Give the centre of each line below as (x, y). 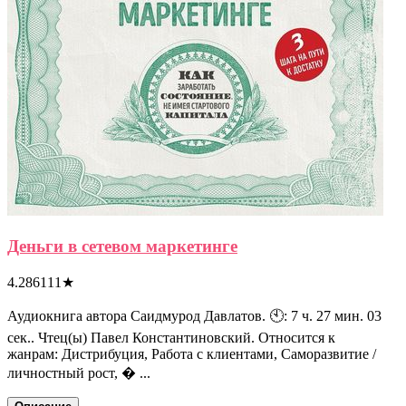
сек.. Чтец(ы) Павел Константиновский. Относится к (171, 337)
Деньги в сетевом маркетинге (122, 246)
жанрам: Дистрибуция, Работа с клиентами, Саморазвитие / (192, 353)
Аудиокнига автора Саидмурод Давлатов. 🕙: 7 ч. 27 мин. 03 (194, 315)
